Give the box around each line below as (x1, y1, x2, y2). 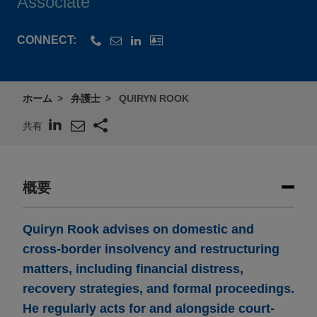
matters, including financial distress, (23, 262, 243, 277)
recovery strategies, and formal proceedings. (23, 282, 294, 296)
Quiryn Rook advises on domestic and (23, 222, 254, 237)
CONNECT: (17, 34, 76, 47)
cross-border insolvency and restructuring (23, 242, 279, 257)
